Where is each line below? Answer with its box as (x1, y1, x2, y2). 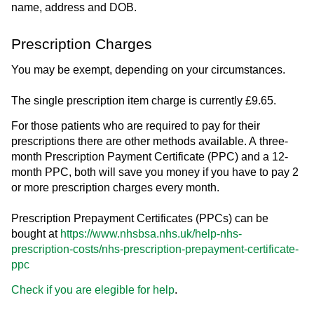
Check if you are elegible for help (11, 283, 175, 296)
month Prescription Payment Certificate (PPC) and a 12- (11, 150, 288, 163)
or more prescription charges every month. (11, 181, 219, 193)
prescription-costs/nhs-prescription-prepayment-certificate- (11, 243, 299, 255)
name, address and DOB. (11, 1, 137, 14)
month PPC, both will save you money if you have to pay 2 (11, 165, 299, 178)
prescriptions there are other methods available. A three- (11, 135, 288, 147)
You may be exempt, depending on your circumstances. (11, 63, 285, 76)
